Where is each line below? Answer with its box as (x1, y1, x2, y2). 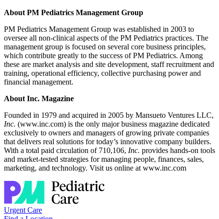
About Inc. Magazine (4, 94, 74, 103)
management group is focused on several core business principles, (4, 43, 206, 51)
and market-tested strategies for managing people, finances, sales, (4, 155, 204, 164)
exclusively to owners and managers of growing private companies (4, 129, 209, 137)
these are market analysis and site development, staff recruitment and (4, 60, 214, 69)
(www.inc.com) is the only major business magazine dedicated (16, 120, 210, 129)
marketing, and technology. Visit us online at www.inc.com (4, 164, 186, 173)
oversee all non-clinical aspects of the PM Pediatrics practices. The (4, 34, 208, 43)
